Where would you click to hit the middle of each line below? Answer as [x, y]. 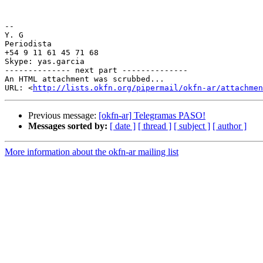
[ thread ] [155, 126]
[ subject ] [192, 126]
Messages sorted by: [68, 126]
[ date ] [123, 126]
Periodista [28, 44]
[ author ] [230, 126]
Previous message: [63, 116]
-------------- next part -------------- [96, 70]
